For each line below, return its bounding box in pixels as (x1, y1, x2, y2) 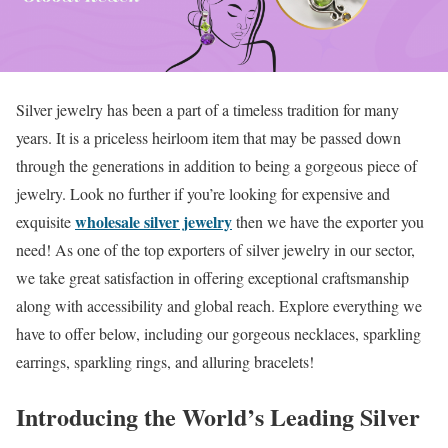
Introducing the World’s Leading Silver (16, 398, 420, 434)
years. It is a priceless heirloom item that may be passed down (16, 127, 401, 148)
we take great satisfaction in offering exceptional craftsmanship (16, 267, 409, 288)
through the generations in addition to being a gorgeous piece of (16, 155, 417, 176)
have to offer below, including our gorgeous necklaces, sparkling (16, 323, 421, 344)
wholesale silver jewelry (75, 210, 232, 233)
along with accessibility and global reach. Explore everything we (16, 295, 422, 316)
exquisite (16, 211, 75, 232)
